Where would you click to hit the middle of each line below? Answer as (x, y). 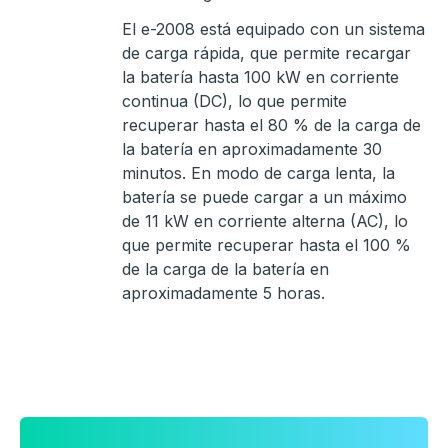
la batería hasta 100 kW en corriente (260, 77)
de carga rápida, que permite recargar (266, 53)
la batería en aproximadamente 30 (252, 149)
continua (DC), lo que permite (234, 101)
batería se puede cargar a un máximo (264, 197)
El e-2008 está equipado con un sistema (273, 29)
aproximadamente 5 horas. (223, 293)
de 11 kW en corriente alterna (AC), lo (265, 221)
